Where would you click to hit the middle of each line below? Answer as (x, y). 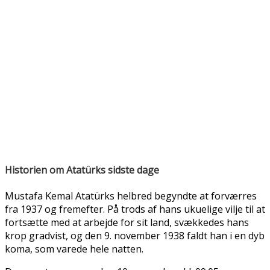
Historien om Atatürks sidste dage (82, 170)
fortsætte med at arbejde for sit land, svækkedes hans (127, 222)
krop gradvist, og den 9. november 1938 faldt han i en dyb (135, 235)
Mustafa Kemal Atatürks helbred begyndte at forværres (131, 196)
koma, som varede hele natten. (74, 249)
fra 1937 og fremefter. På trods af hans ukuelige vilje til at (135, 209)
